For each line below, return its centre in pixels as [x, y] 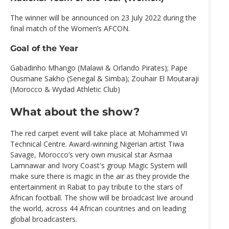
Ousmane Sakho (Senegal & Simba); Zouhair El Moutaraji [105, 79]
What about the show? [75, 111]
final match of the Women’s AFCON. [70, 28]
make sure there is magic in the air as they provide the [100, 176]
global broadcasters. [44, 219]
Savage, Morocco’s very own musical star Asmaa [91, 154]
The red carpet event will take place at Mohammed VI [99, 133]
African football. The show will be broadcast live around [102, 197]
